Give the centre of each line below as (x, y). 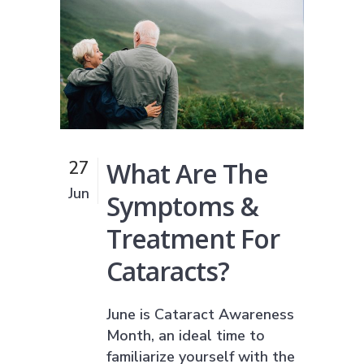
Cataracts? (168, 271)
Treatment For (193, 238)
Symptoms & (182, 206)
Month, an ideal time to (186, 335)
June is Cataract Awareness (200, 314)
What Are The (187, 173)
